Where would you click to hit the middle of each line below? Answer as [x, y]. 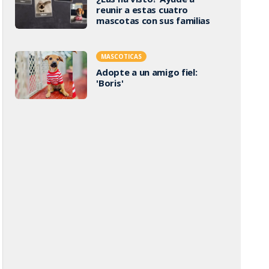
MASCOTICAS [122, 56]
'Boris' [110, 83]
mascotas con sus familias [153, 20]
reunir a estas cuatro [142, 9]
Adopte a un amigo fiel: [147, 72]
